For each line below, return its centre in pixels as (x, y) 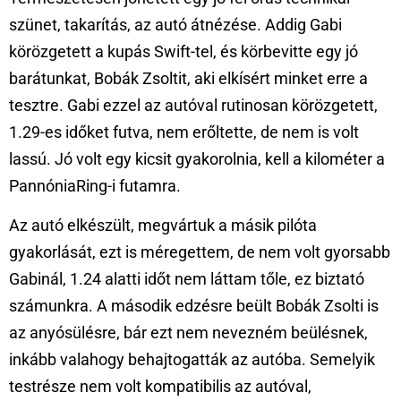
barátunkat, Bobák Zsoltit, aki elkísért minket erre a (188, 78)
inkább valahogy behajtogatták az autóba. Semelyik (192, 360)
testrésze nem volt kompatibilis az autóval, (160, 387)
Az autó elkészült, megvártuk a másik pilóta (163, 226)
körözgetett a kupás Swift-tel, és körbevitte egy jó (183, 51)
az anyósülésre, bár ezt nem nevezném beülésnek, (188, 333)
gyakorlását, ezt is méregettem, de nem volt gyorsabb (200, 252)
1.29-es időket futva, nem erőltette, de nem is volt (184, 132)
